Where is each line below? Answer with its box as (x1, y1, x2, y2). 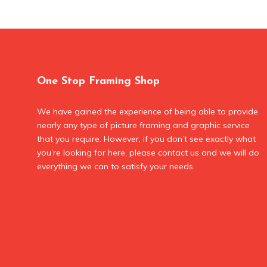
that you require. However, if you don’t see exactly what (37, 133, 256, 144)
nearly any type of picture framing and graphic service (37, 120, 250, 131)
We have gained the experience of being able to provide (37, 106, 258, 117)
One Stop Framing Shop (37, 76, 160, 87)
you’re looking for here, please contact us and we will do (37, 147, 259, 158)
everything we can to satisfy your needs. (37, 161, 195, 172)
